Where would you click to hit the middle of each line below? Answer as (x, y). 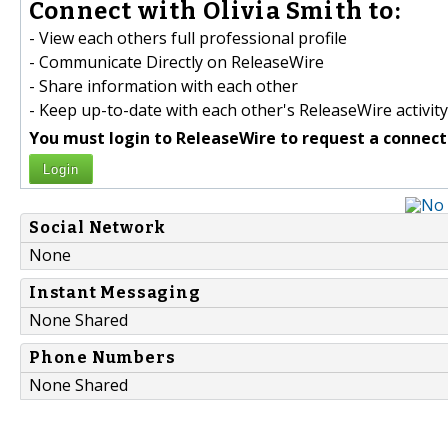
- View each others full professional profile (188, 38)
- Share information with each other (163, 86)
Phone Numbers (102, 358)
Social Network (98, 228)
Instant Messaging (115, 293)
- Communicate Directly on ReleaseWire (176, 62)
